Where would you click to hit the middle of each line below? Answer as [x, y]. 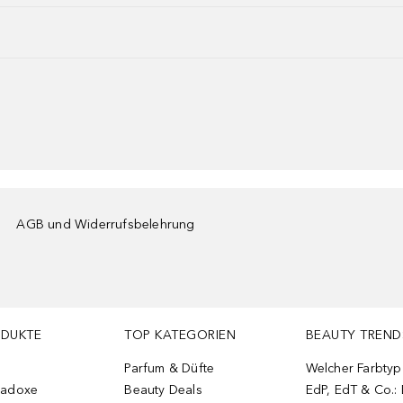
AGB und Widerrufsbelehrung [106, 224]
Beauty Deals [163, 390]
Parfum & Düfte [170, 368]
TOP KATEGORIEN [180, 335]
